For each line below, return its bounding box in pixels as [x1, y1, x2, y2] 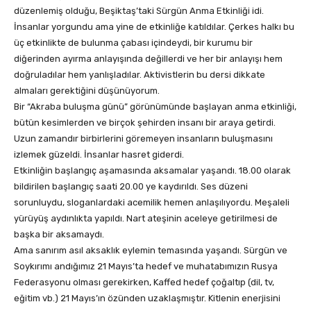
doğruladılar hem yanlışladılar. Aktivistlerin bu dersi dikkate [14, 69, 265, 81]
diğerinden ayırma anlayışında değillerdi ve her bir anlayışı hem [14, 53, 283, 65]
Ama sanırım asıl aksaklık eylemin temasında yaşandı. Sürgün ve [14, 245, 287, 256]
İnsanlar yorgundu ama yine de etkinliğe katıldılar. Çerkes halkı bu [14, 22, 294, 33]
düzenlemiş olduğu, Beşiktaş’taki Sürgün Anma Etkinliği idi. [14, 6, 264, 17]
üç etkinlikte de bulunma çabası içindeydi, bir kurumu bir [14, 37, 253, 49]
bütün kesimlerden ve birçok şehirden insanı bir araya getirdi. [14, 117, 276, 128]
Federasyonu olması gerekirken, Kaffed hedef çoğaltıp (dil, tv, [14, 277, 274, 288]
